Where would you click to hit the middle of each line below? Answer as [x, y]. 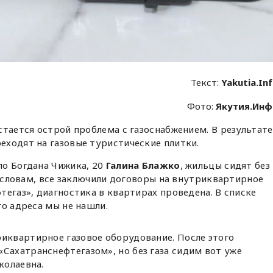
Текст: [206, 82]
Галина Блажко [142, 165]
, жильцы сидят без [225, 165]
